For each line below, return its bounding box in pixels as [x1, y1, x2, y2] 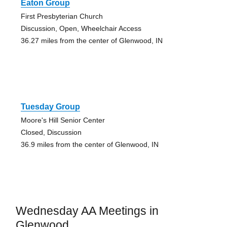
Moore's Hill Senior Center [20, 116, 105, 124]
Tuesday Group [20, 102, 80, 111]
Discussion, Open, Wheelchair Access [20, 24, 141, 32]
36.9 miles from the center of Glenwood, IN [20, 140, 159, 148]
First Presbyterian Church [20, 12, 103, 20]
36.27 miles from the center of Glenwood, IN [20, 36, 163, 45]
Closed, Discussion [20, 128, 82, 136]
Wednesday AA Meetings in [15, 204, 159, 217]
